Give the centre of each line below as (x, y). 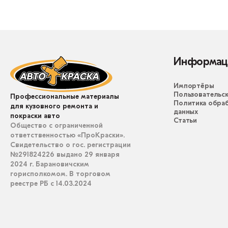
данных (186, 112)
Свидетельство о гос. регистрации (70, 145)
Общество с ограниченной (56, 126)
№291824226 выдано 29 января (65, 155)
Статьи (186, 121)
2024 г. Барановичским (50, 164)
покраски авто (35, 116)
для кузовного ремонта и (54, 106)
